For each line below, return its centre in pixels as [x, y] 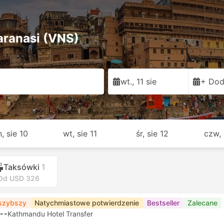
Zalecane [202, 203]
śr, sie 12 [152, 133]
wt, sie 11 [80, 133]
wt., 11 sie [138, 81]
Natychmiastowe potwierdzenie [87, 203]
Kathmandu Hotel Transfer [50, 214]
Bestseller [163, 203]
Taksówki [21, 167]
